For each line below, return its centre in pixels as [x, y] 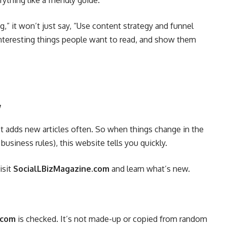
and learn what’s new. [150, 168]
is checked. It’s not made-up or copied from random [111, 219]
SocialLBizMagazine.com [61, 168]
